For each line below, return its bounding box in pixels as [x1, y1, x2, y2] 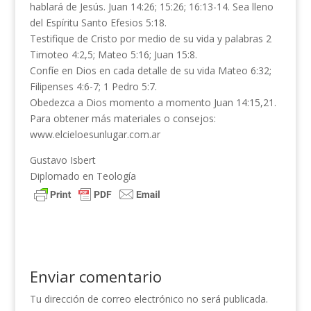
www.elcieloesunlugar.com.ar [29, 128, 160, 141]
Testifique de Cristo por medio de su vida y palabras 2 [29, 32, 271, 45]
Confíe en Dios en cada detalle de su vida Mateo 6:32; [29, 64, 271, 77]
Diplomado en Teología [29, 169, 136, 183]
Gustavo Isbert [29, 153, 96, 167]
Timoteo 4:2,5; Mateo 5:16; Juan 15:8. [29, 48, 197, 61]
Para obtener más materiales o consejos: [29, 112, 216, 125]
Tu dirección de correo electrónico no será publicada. [29, 292, 268, 305]
